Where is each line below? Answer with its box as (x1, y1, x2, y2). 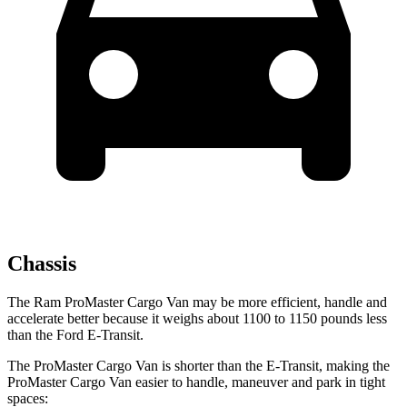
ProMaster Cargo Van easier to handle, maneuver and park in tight (7, 373, 385, 390)
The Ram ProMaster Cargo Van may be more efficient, (7, 293, 321, 310)
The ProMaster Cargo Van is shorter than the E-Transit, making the (7, 357, 390, 373)
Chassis (7, 252, 76, 276)
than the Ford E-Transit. (7, 326, 144, 342)
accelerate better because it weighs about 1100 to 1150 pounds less (7, 310, 387, 326)
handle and (321, 293, 387, 310)
